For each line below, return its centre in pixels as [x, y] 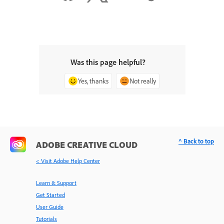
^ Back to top [196, 141]
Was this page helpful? [108, 62]
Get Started [50, 194]
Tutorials [46, 218]
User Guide [50, 206]
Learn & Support [56, 182]
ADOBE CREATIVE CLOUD [87, 144]
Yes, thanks [93, 80]
